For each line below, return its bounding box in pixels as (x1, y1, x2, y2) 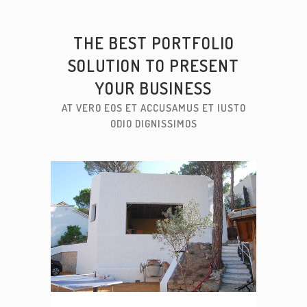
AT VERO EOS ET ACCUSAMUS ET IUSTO (61, 101, 246, 114)
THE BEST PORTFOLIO (73, 32, 234, 53)
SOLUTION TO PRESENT (68, 55, 239, 76)
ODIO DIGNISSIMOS (110, 117, 197, 130)
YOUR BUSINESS (95, 77, 212, 99)
